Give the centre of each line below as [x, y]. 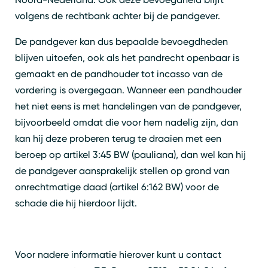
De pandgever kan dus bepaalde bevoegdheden [121, 41]
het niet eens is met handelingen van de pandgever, [128, 106]
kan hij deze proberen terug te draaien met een [118, 138]
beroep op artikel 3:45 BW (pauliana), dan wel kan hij [130, 154]
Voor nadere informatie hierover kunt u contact [118, 254]
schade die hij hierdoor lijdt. [76, 203]
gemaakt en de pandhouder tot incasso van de [119, 74]
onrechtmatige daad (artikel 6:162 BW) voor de [117, 187]
